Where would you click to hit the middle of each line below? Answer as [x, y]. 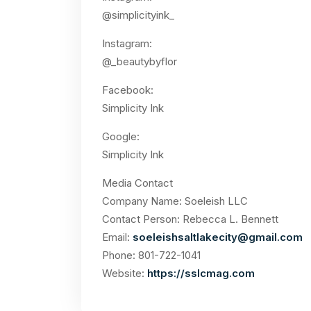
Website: [125, 274]
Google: [122, 137]
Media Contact [137, 183]
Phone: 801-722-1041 [151, 255]
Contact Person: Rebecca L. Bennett [190, 219]
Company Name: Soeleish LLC [175, 201]
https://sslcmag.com [201, 274]
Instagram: [128, 44]
